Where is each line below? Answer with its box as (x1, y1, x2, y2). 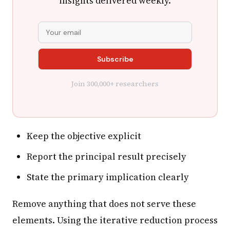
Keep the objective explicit (27, 129, 141, 142)
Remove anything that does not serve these (12, 197, 196, 210)
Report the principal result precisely (27, 150, 186, 163)
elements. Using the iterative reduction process (12, 214, 218, 226)
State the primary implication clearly (27, 170, 189, 183)
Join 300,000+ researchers (71, 78, 159, 89)
